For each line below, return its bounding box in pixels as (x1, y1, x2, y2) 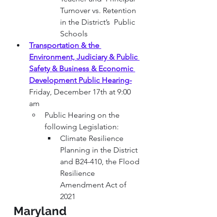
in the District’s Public (60, 17, 137, 27)
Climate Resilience (60, 134, 125, 143)
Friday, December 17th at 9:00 (29, 87, 133, 97)
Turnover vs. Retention (60, 6, 138, 15)
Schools (60, 29, 88, 39)
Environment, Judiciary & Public (29, 52, 139, 62)
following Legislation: (45, 122, 119, 132)
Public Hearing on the (45, 110, 122, 120)
